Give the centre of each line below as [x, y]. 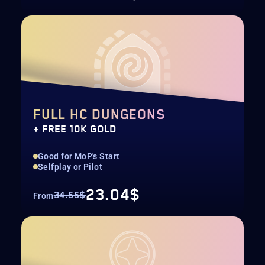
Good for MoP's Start [79, 156]
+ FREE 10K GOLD [75, 130]
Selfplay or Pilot [70, 167]
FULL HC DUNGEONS [99, 115]
